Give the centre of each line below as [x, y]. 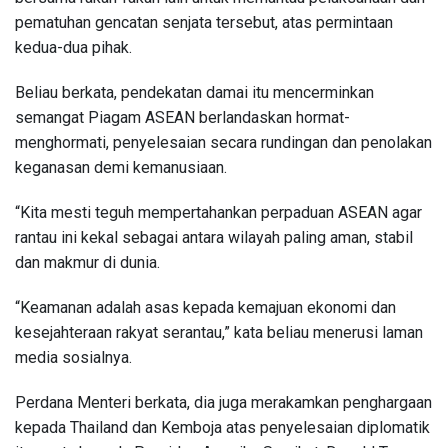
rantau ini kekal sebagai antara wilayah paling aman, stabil [214, 237]
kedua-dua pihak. [73, 47]
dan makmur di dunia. [89, 262]
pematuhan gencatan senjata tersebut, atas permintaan [204, 22]
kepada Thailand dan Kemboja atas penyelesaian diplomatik [222, 427]
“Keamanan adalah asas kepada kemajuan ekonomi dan [205, 307]
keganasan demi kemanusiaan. [121, 167]
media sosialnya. [73, 357]
